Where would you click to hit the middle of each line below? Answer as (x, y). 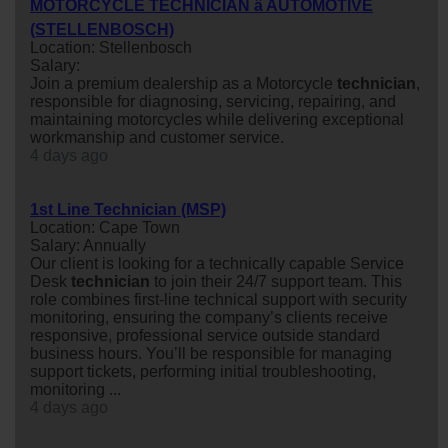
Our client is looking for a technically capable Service (217, 263)
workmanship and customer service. (157, 137)
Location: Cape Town (105, 227)
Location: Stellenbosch (111, 47)
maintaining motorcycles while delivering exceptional (217, 119)
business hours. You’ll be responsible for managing (211, 353)
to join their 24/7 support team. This (276, 281)
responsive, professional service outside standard (205, 335)
